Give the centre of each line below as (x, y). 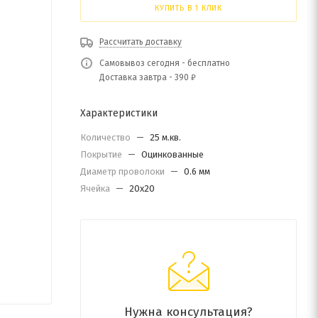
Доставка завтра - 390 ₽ (148, 77)
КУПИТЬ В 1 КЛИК (188, 8)
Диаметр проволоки (124, 171)
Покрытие (102, 154)
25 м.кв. (165, 137)
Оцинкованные (172, 154)
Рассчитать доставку (141, 42)
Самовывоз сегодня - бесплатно (165, 63)
